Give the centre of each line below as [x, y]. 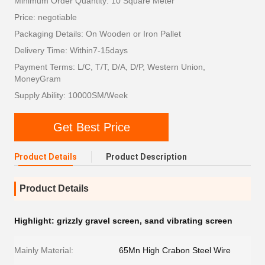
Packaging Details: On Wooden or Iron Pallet [98, 34]
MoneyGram [38, 79]
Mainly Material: [44, 250]
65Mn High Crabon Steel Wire [175, 250]
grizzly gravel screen [98, 221]
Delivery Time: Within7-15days [71, 50]
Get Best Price [91, 127]
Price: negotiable [46, 17]
